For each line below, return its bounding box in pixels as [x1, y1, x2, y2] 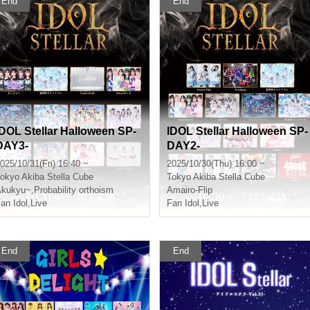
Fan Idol [167, 198, 199, 208]
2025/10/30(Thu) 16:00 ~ [167, 158, 265, 169]
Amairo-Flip [167, 185, 212, 195]
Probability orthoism [34, 185, 113, 195]
